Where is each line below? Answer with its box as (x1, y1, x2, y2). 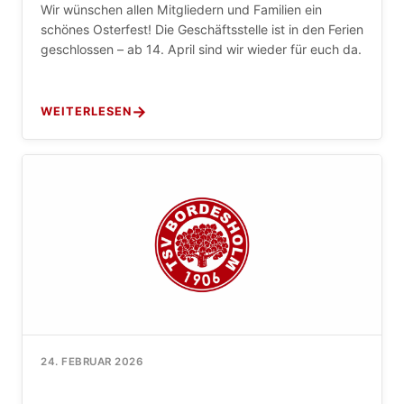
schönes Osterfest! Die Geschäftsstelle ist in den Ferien (41, 21, 363, 37)
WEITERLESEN (41, 104, 132, 118)
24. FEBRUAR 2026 (41, 354, 142, 368)
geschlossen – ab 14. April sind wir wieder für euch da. (41, 41, 362, 57)
